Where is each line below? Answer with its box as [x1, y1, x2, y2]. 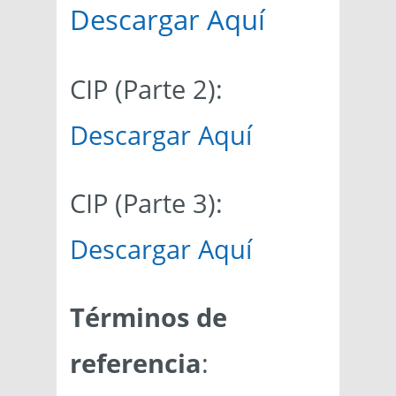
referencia [70, 346, 202, 381]
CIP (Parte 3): [70, 186, 223, 221]
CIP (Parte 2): [70, 72, 223, 107]
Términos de [70, 300, 227, 335]
